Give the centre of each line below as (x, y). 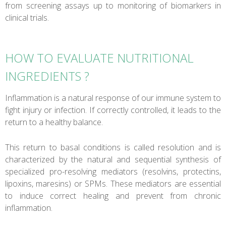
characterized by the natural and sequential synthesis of (113, 159)
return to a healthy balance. (54, 122)
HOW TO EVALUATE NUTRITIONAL (99, 58)
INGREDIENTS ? (47, 76)
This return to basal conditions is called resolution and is (113, 147)
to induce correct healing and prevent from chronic (113, 195)
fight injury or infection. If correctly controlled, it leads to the (113, 110)
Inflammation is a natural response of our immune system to (113, 98)
